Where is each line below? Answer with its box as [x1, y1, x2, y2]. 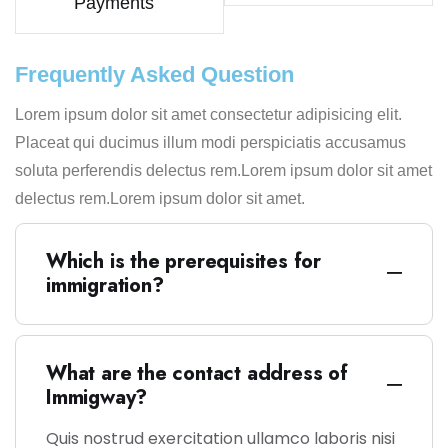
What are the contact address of [46, 358, 348, 388]
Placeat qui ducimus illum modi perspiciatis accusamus [15, 133, 406, 151]
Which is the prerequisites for [46, 246, 321, 276]
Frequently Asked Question [15, 61, 294, 87]
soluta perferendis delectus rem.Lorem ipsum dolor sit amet [15, 161, 432, 179]
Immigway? [46, 382, 148, 412]
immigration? [46, 270, 164, 300]
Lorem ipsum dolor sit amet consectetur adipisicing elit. [15, 105, 402, 123]
